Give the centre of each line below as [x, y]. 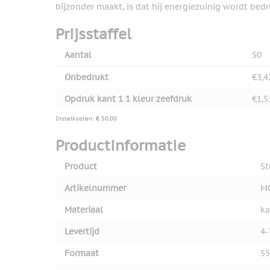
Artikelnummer [95, 188]
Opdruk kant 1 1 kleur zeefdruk [128, 99]
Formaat [82, 253]
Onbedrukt [86, 77]
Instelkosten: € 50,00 [86, 119]
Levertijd [82, 232]
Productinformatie [121, 146]
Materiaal [84, 210]
